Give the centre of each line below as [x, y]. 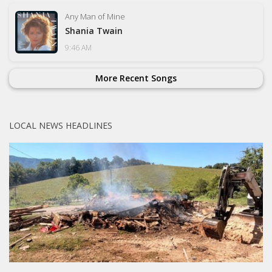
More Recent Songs [136, 78]
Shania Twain [94, 30]
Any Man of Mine [95, 16]
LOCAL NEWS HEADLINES [61, 125]
